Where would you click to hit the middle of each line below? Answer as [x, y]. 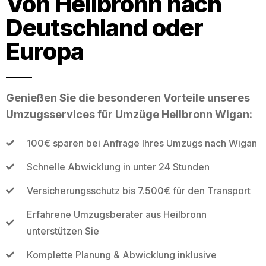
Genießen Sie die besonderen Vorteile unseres [128, 97]
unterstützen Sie [63, 231]
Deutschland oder [104, 27]
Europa [45, 51]
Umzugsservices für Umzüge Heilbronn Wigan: [129, 114]
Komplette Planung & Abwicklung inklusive [121, 254]
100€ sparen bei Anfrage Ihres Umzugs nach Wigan [142, 143]
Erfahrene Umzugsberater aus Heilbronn [116, 214]
